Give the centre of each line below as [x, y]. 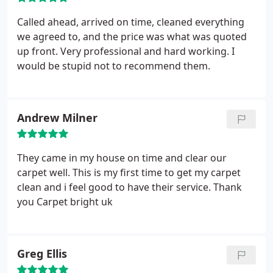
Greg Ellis [42, 253]
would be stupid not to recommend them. [114, 66]
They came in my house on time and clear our [122, 158]
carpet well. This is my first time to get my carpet [129, 172]
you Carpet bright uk [65, 202]
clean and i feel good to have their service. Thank [129, 187]
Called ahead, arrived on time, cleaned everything [131, 22]
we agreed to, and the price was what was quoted [132, 37]
